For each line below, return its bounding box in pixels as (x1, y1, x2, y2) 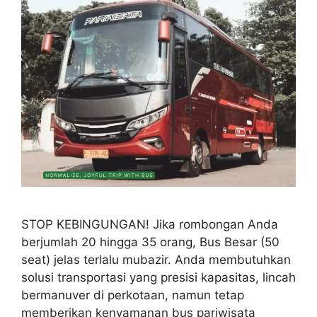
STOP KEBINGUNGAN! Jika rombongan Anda (21, 217, 278, 231)
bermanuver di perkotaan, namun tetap (21, 288, 244, 302)
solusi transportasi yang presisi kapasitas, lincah (21, 270, 296, 284)
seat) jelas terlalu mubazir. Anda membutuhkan (21, 253, 291, 267)
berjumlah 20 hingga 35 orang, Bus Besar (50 (21, 235, 279, 249)
